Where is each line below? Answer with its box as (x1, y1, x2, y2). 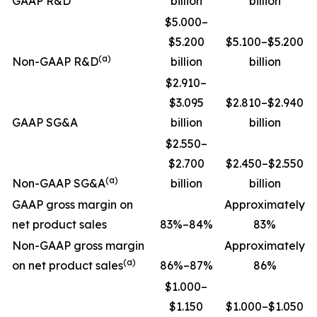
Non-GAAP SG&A (12, 176, 105, 191)
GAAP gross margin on (12, 197, 133, 212)
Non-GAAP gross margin (12, 238, 144, 253)
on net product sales (12, 258, 123, 273)
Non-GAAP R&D (12, 54, 98, 69)
